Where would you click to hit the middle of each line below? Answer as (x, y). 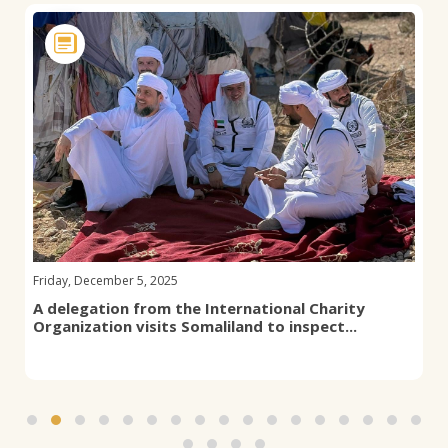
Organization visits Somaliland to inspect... (195, 326)
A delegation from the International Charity (199, 308)
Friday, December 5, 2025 (105, 280)
